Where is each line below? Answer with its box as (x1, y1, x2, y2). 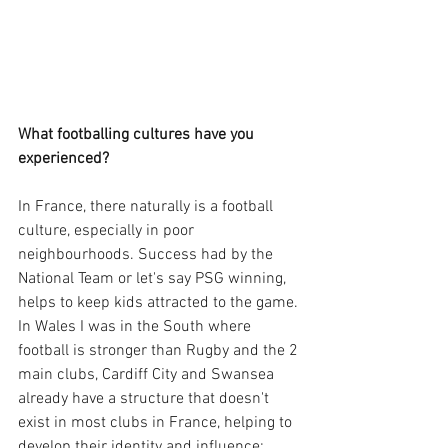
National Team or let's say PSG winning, (18, 269, 294, 290)
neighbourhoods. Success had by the (18, 245, 277, 266)
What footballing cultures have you (18, 125, 258, 146)
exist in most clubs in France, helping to (18, 413, 296, 434)
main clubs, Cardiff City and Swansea (18, 365, 278, 386)
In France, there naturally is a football (18, 197, 277, 218)
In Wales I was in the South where (18, 317, 255, 338)
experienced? (18, 149, 109, 170)
